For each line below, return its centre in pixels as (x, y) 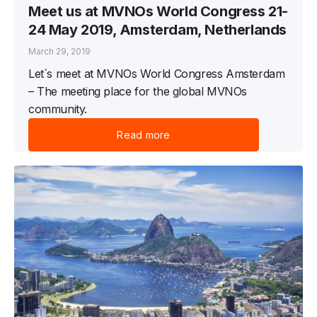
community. (58, 109)
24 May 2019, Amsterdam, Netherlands (158, 30)
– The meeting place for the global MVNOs (138, 92)
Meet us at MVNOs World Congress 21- (158, 12)
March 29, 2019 (59, 52)
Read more (144, 135)
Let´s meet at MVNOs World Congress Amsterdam (157, 74)
